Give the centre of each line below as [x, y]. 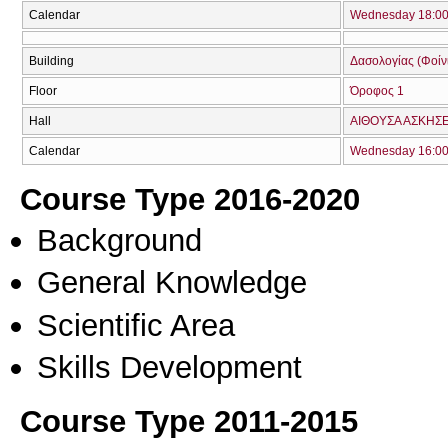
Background [119, 239]
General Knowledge [172, 282]
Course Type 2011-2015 [189, 420]
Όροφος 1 [377, 90]
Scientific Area [136, 324]
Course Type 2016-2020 [190, 198]
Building [51, 60]
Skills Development [169, 366]
